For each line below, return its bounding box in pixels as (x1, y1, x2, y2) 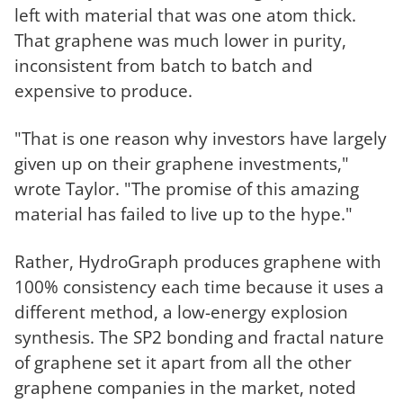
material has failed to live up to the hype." (14, 201, 353, 227)
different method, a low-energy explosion (14, 300, 348, 325)
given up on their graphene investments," (14, 151, 349, 176)
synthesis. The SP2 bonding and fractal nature (14, 325, 384, 350)
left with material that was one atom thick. (14, 3, 356, 28)
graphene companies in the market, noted (14, 375, 356, 400)
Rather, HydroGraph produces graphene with (14, 249, 381, 274)
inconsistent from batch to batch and (14, 53, 313, 78)
